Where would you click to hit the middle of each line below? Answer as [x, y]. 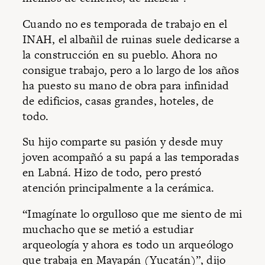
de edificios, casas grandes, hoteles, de [118, 101]
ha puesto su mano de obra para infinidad [126, 85]
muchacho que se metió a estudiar [108, 229]
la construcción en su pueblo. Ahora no [120, 54]
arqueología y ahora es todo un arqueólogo [128, 244]
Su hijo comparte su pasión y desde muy [123, 142]
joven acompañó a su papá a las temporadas [131, 157]
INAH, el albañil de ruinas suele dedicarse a [131, 39]
